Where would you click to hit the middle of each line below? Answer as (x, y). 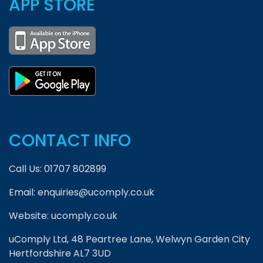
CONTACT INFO (70, 141)
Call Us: (26, 169)
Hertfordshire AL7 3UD (60, 254)
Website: (30, 216)
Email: (23, 193)
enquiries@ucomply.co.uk (96, 193)
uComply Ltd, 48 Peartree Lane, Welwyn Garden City (129, 240)
